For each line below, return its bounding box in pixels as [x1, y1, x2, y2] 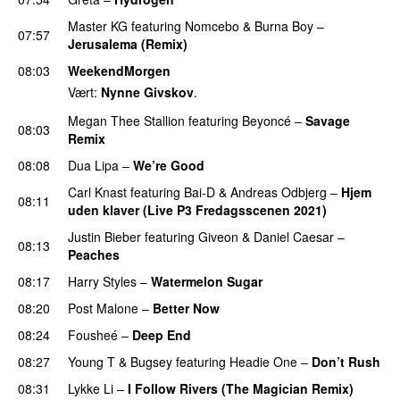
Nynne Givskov [101, 83, 194, 102]
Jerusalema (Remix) [68, 34, 187, 53]
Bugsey [130, 352, 172, 371]
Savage [305, 111, 350, 129]
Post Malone [68, 298, 138, 317]
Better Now [153, 298, 220, 317]
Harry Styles [68, 271, 137, 290]
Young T [68, 352, 115, 371]
